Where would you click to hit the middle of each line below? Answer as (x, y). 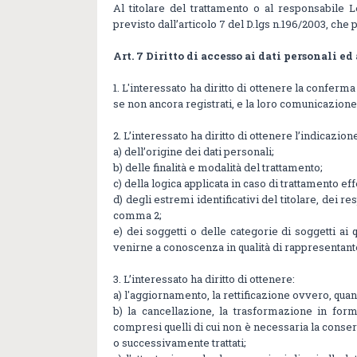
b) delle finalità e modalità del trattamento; (218, 168)
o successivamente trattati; (180, 343)
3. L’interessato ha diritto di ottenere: (204, 279)
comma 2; (137, 216)
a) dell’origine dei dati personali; (194, 152)
